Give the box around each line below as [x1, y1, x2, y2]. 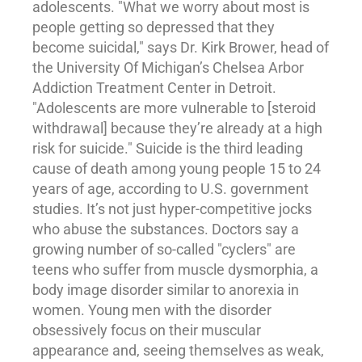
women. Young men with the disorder [32, 301, 271, 319]
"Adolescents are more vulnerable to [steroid [32, 99, 316, 117]
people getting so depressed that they [32, 19, 275, 36]
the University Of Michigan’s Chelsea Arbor [32, 59, 304, 77]
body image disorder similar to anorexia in [32, 281, 299, 299]
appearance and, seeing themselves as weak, [32, 342, 324, 360]
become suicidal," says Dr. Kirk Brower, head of [32, 39, 329, 57]
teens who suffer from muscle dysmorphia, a [32, 261, 318, 279]
